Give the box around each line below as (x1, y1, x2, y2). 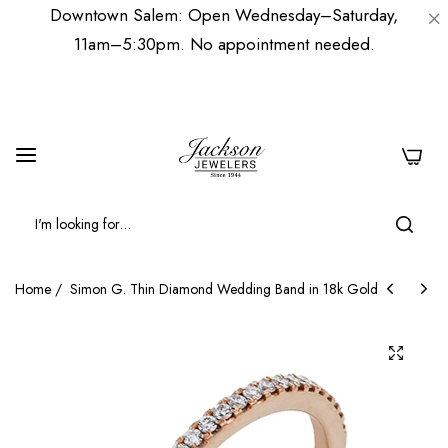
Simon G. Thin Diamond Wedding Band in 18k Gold (70, 278, 378, 299)
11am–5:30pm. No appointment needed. (73, 32, 375, 56)
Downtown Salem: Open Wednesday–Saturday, (50, 3, 398, 27)
